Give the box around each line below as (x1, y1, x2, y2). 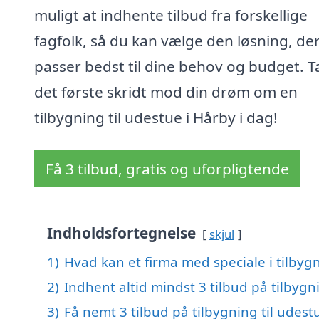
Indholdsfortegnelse (47, 223, 196, 244)
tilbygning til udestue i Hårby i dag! (34, 108, 278, 128)
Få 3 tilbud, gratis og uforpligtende (46, 159, 289, 179)
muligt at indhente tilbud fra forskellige (34, 5, 308, 26)
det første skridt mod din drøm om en (34, 82, 298, 103)
